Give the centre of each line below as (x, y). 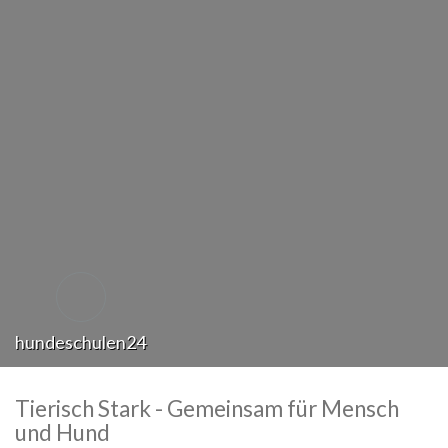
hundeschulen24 (81, 342)
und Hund (62, 432)
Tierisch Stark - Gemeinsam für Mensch (207, 408)
